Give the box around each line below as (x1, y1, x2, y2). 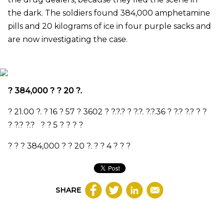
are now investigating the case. (8, 35, 128, 44)
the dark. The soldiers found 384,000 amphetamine (8, 8, 210, 18)
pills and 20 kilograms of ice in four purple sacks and (8, 22, 211, 31)
